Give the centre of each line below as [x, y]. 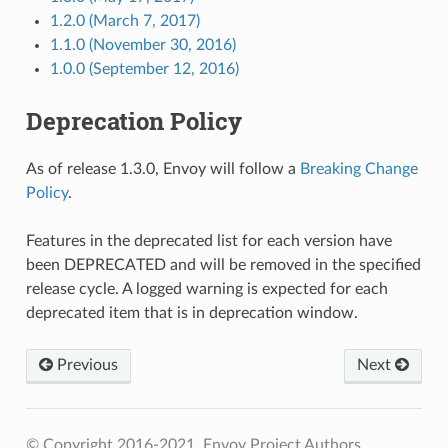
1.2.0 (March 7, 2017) [124, 21]
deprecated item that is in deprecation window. [191, 312]
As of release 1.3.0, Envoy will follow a [162, 168]
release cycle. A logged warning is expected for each [206, 288]
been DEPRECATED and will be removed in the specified [223, 264]
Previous [85, 364]
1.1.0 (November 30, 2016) [142, 45]
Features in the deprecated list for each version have [208, 240]
